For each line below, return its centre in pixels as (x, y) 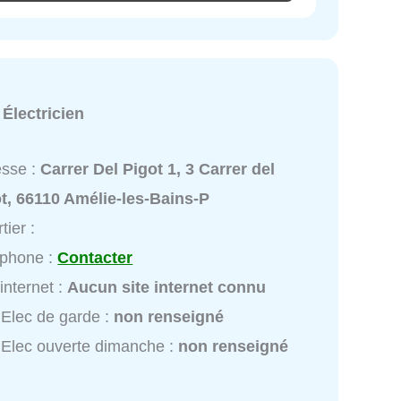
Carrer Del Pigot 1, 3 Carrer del (158, 169)
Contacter (95, 257)
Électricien (44, 113)
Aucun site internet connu (167, 287)
